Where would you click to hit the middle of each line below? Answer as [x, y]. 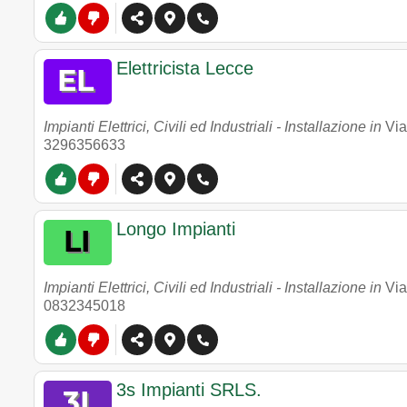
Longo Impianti [176, 229]
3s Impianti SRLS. [189, 390]
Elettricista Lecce [185, 68]
